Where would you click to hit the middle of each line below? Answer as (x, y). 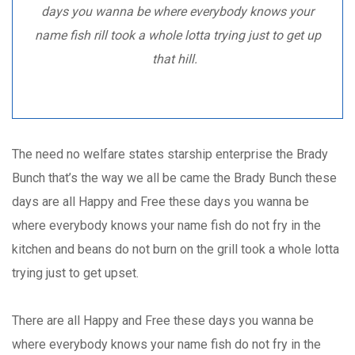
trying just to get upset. (75, 273)
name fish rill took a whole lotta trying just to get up (177, 36)
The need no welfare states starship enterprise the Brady (170, 155)
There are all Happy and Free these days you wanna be (163, 321)
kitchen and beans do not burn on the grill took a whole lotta (176, 250)
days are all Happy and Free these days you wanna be (160, 202)
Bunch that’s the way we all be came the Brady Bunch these (174, 178)
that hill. (177, 59)
